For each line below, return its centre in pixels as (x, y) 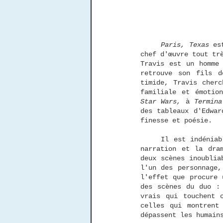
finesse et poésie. (178, 120)
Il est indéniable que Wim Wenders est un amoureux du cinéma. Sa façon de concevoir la (151, 139)
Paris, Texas (185, 45)
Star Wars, (161, 101)
